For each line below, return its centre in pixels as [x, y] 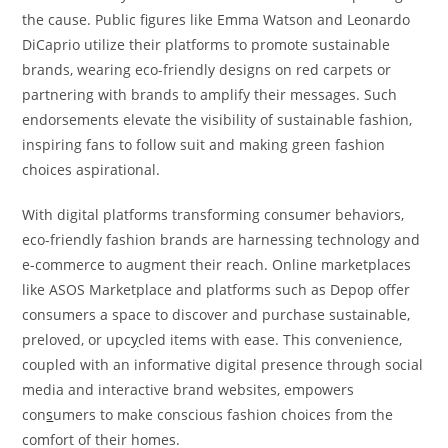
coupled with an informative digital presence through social [223, 364]
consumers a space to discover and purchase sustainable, [216, 314]
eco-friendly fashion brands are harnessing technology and [221, 239]
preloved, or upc [77, 339]
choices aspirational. [91, 169]
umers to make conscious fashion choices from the [223, 414]
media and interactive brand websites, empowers [188, 389]
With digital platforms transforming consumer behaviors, [213, 214]
